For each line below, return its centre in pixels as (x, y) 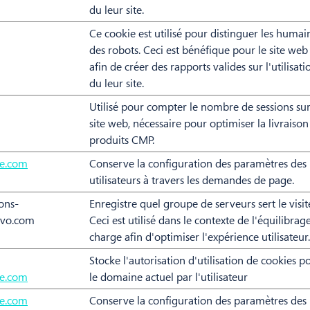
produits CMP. (122, 140)
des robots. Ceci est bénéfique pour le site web (199, 50)
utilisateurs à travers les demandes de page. (192, 180)
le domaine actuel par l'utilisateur (168, 277)
